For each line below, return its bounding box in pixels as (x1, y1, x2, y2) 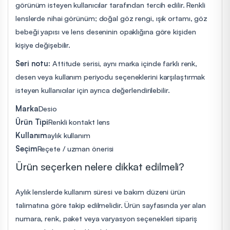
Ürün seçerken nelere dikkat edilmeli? (15, 160, 185, 173)
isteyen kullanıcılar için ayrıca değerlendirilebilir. (15, 85, 170, 94)
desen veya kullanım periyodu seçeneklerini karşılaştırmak (15, 71, 205, 81)
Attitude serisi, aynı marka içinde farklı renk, (50, 58, 198, 68)
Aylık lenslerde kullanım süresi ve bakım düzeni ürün (15, 186, 185, 196)
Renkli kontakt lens (48, 117, 110, 126)
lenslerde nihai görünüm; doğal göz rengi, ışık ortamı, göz (15, 13, 208, 23)
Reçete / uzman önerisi (37, 143, 114, 153)
